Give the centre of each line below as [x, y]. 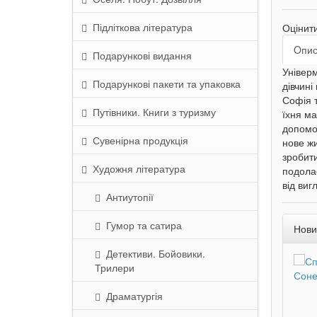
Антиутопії [127, 197]
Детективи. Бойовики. [153, 253]
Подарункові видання [139, 55]
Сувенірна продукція [138, 140]
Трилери [115, 267]
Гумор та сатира [141, 225]
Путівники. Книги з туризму [151, 112]
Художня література [136, 168]
